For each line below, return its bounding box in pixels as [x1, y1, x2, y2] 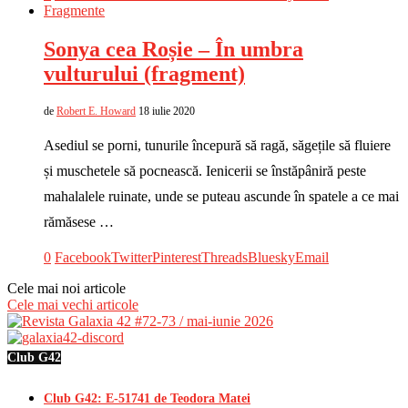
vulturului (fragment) [44, 61, 245, 86]
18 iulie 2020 [138, 104, 195, 117]
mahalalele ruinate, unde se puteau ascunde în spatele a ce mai [44, 188, 399, 204]
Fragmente [44, 2, 105, 18]
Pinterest [152, 249, 201, 265]
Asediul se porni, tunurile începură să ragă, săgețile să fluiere [44, 137, 391, 153]
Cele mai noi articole [7, 280, 126, 296]
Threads [201, 249, 248, 265]
